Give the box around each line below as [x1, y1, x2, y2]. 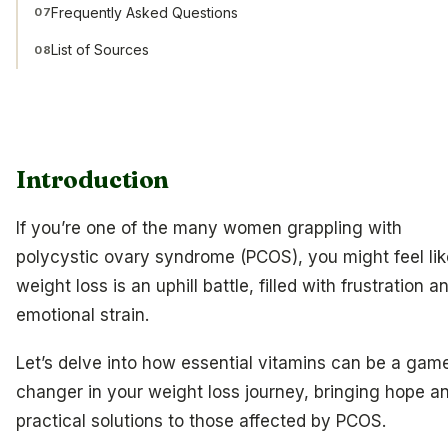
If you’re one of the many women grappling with [16, 217, 402, 238]
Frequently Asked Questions [51, 3, 239, 21]
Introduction [16, 165, 169, 195]
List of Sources [51, 41, 150, 59]
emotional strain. [16, 304, 149, 325]
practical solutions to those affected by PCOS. [16, 410, 386, 431]
